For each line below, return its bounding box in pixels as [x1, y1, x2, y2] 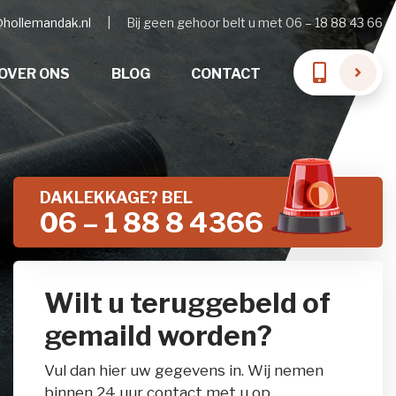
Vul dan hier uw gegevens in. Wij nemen [44, 362, 324, 379]
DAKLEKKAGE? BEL [40, 188, 193, 207]
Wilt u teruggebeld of [44, 286, 331, 320]
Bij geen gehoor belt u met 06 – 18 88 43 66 [124, 15, 383, 30]
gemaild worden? [44, 319, 272, 353]
